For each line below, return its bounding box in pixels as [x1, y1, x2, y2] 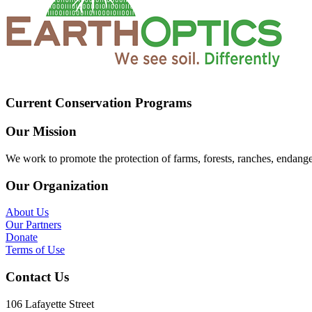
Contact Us [6, 269, 69, 284]
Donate [6, 231, 38, 244]
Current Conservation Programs [6, 95, 192, 111]
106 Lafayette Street [6, 297, 94, 310]
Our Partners [6, 219, 61, 231]
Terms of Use [6, 244, 65, 256]
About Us [6, 206, 49, 219]
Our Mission [6, 124, 77, 139]
